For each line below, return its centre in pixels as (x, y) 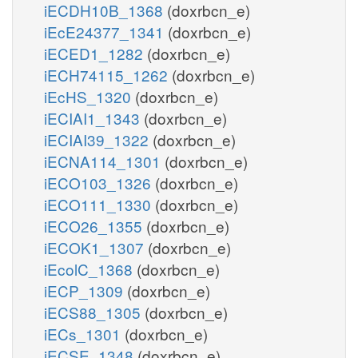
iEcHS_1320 (89, 96)
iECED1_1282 (95, 53)
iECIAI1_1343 (94, 117)
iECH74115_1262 (108, 74)
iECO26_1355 (95, 225)
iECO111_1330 (99, 204)
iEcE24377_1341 (106, 31)
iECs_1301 (84, 333)
